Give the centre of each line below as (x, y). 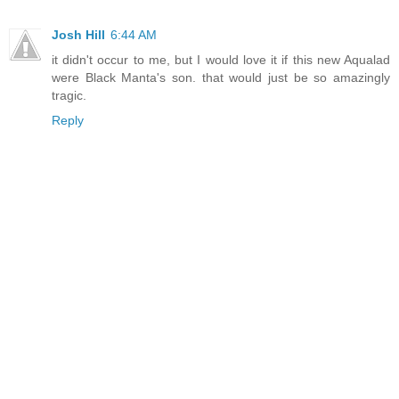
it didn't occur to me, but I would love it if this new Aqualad (221, 60)
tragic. (69, 96)
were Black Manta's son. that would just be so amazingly (221, 78)
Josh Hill (78, 35)
